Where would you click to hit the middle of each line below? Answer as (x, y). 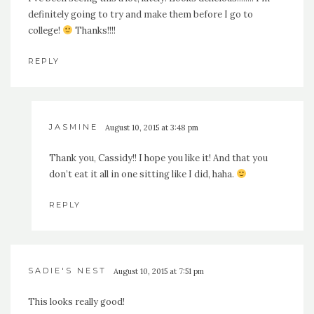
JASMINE (74, 127)
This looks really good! (76, 302)
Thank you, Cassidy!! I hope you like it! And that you (158, 158)
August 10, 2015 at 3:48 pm (152, 128)
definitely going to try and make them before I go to (141, 15)
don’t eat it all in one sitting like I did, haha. (143, 175)
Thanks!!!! (94, 31)
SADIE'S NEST (67, 271)
